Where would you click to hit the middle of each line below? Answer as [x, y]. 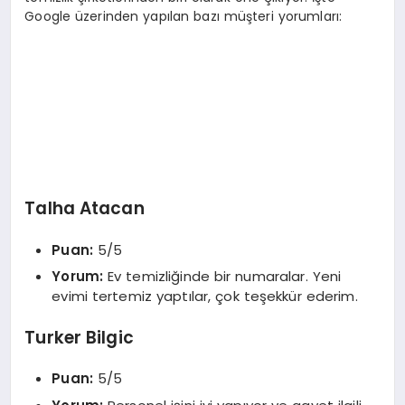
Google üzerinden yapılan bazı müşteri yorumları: [184, 16]
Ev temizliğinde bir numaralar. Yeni [222, 277]
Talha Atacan [85, 209]
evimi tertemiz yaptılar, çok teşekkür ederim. [205, 297]
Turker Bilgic [79, 337]
